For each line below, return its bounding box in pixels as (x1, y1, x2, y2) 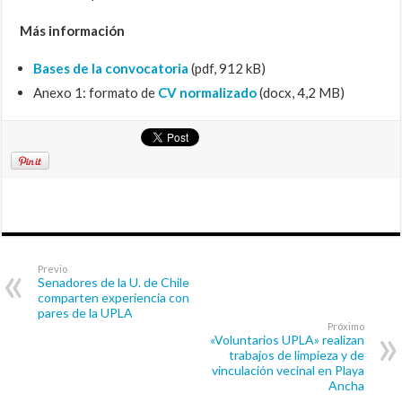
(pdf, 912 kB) (188, 60, 267, 77)
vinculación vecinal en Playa (211, 363, 364, 379)
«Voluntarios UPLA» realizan (209, 332, 364, 348)
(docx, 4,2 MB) (257, 84, 345, 101)
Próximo (327, 320, 364, 333)
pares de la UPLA (38, 305, 134, 321)
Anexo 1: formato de (33, 84, 159, 101)
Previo (38, 263, 68, 275)
